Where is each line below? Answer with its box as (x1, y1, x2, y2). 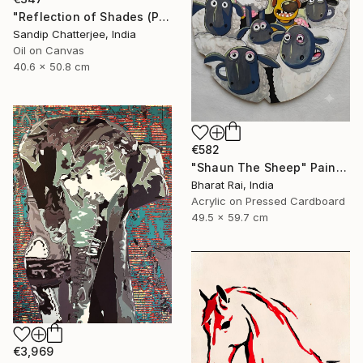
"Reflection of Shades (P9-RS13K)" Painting (158, 9, 169, 23)
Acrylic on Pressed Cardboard (191, 194, 345, 208)
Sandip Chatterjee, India (13, 27, 136, 41)
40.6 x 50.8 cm (13, 59, 90, 73)
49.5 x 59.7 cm (191, 211, 268, 224)
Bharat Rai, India (191, 178, 274, 192)
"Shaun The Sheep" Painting (335, 160, 347, 175)
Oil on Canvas (13, 43, 84, 57)
